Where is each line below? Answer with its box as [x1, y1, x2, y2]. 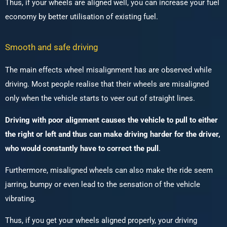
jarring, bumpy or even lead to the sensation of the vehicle [5, 180, 200, 190]
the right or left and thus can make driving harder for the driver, [5, 130, 220, 139]
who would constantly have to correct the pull [5, 144, 159, 154]
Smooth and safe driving [5, 42, 98, 53]
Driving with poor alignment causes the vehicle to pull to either [5, 116, 218, 125]
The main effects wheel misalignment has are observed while [5, 65, 212, 75]
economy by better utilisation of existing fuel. [5, 12, 160, 22]
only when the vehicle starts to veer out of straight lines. [5, 94, 195, 103]
